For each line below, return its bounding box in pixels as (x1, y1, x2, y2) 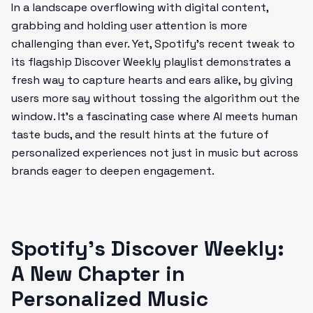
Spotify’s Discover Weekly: (11, 235, 284, 262)
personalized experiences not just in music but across (11, 145, 298, 160)
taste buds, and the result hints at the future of (11, 127, 269, 142)
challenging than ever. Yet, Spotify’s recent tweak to (11, 36, 295, 51)
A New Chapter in (11, 260, 185, 287)
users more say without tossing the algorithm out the (11, 91, 300, 105)
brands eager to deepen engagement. (11, 163, 214, 178)
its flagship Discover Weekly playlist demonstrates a (11, 54, 291, 69)
